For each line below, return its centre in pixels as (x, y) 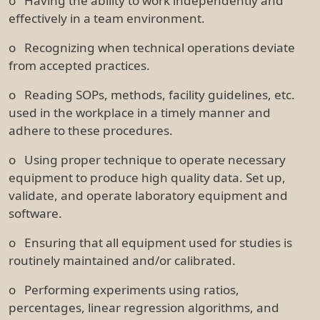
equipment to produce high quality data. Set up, (147, 177)
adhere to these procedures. (91, 130)
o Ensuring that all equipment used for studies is (150, 242)
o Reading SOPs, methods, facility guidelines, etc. (152, 94)
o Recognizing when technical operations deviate (152, 47)
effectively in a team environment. (107, 18)
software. (35, 213)
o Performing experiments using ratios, (124, 289)
